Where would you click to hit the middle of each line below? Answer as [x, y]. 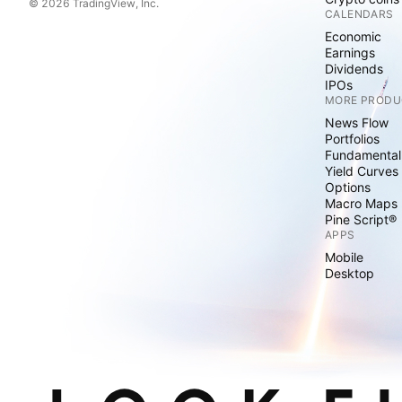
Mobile [344, 258]
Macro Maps [361, 204]
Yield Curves [362, 171]
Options [348, 188]
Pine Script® [361, 220]
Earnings [350, 53]
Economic [353, 37]
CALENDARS [359, 14]
